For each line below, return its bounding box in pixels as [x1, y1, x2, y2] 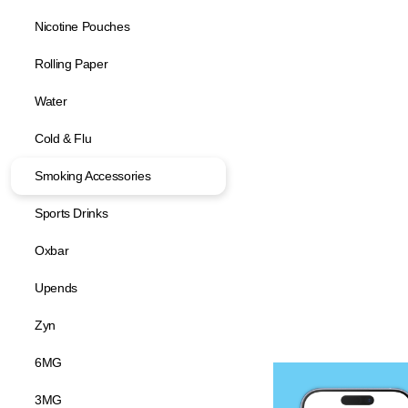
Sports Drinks [35, 206, 108, 220]
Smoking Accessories [35, 168, 151, 183]
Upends [35, 280, 77, 295]
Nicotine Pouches [35, 19, 130, 34]
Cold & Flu [35, 131, 92, 146]
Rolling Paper [35, 56, 108, 71]
